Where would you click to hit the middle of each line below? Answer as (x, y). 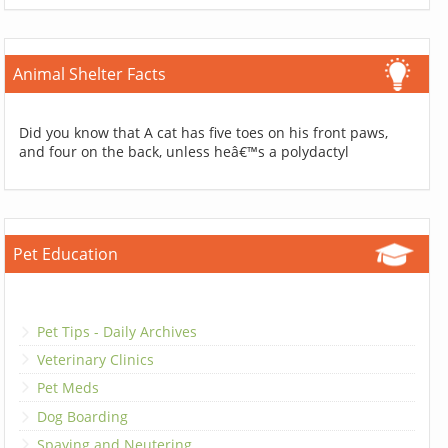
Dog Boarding (83, 416)
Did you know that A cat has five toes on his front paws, (204, 133)
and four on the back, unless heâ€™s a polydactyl (184, 152)
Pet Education (66, 254)
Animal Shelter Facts (90, 74)
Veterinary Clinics (96, 359)
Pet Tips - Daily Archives (117, 331)
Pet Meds (68, 388)
